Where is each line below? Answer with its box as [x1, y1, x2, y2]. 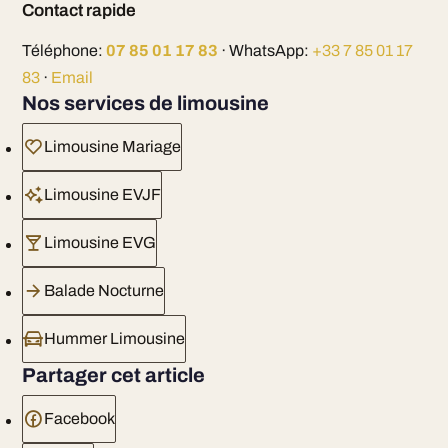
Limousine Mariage [43, 138, 181, 155]
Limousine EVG [43, 234, 156, 251]
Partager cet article [21, 364, 205, 386]
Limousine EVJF [43, 186, 161, 203]
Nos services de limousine [21, 92, 269, 114]
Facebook [43, 410, 115, 427]
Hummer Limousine [43, 330, 185, 347]
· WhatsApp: [217, 42, 312, 59]
